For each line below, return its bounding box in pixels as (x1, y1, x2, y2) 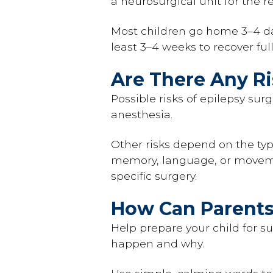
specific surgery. (111, 169, 197, 182)
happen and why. (111, 237, 204, 250)
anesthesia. (111, 108, 172, 121)
